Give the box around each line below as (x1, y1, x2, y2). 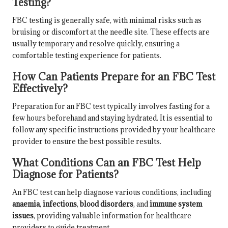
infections (43, 199, 77, 209)
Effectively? (12, 81, 68, 95)
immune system (150, 199, 202, 209)
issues (12, 211, 34, 221)
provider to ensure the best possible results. (12, 136, 161, 146)
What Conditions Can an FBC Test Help (12, 156, 201, 170)
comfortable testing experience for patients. (12, 50, 161, 60)
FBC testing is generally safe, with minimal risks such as (12, 15, 202, 25)
